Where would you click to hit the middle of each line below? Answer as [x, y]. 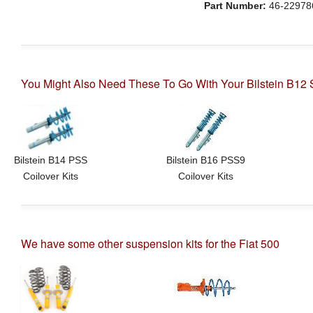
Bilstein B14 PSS [51, 160]
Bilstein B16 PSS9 [205, 160]
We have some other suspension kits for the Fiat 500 [150, 244]
